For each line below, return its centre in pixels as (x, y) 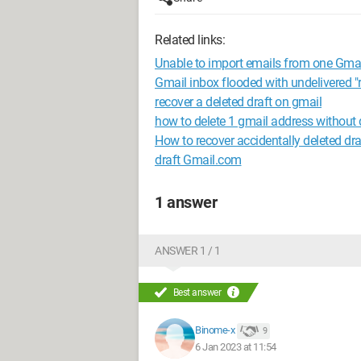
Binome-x (215, 330)
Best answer (197, 293)
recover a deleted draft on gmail (238, 102)
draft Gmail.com (198, 160)
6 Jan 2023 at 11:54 (236, 346)
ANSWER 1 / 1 (187, 251)
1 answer (186, 202)
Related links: (190, 40)
